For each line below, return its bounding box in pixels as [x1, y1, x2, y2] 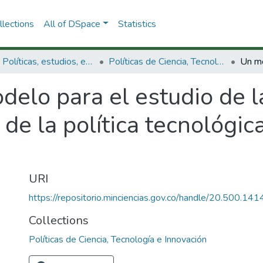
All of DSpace [43, 17, 100, 31]
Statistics [117, 17, 156, 31]
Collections [29, 213, 89, 228]
